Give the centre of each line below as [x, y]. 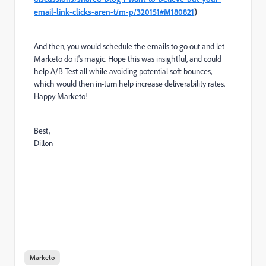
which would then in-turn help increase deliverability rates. [129, 84]
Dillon [43, 143]
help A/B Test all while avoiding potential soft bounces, [123, 71]
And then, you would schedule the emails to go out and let [129, 46]
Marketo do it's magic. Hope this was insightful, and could [128, 59]
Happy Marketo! [61, 96]
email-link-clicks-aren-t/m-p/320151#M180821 [114, 12]
